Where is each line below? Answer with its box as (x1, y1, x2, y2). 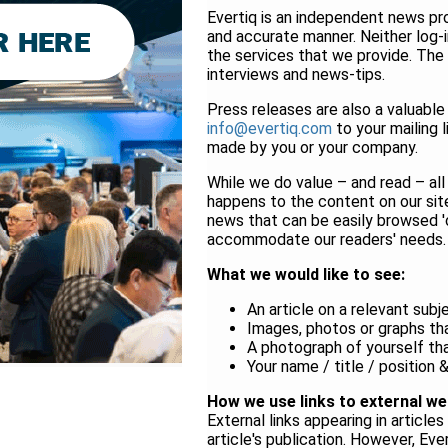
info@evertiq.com (207, 118, 332, 138)
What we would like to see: (207, 264, 405, 284)
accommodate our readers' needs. (207, 229, 446, 249)
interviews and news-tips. (207, 64, 385, 84)
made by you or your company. (207, 137, 418, 157)
